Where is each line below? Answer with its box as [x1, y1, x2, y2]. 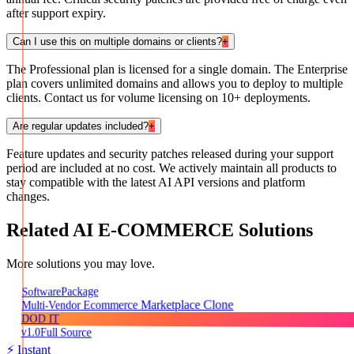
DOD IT [21, 312, 60, 326]
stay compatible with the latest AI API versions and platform [6, 175, 305, 190]
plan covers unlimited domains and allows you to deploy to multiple [6, 77, 343, 91]
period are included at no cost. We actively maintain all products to [6, 161, 337, 175]
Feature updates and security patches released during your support [6, 147, 333, 161]
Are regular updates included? [13, 120, 149, 133]
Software [21, 284, 62, 299]
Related [6, 220, 73, 241]
